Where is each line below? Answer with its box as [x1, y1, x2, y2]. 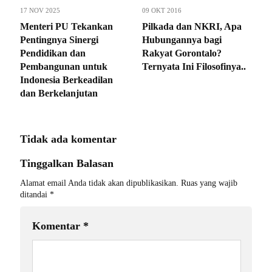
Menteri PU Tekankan [20, 21, 113, 32]
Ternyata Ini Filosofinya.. [142, 61, 246, 72]
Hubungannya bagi [142, 35, 222, 45]
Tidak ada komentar [20, 133, 117, 145]
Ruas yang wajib [181, 178, 237, 188]
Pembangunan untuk [20, 61, 107, 72]
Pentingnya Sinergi [20, 35, 98, 45]
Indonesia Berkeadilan [20, 75, 113, 85]
